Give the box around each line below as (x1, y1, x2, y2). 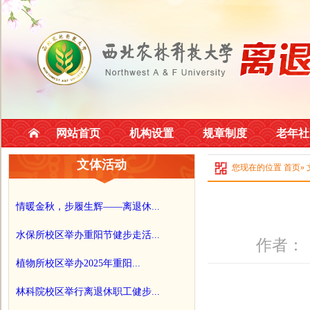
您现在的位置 (232, 163, 282, 172)
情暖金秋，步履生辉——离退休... (16, 201, 160, 212)
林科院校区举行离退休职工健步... (16, 286, 160, 297)
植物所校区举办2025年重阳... (16, 258, 140, 268)
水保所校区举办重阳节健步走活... (16, 230, 160, 240)
